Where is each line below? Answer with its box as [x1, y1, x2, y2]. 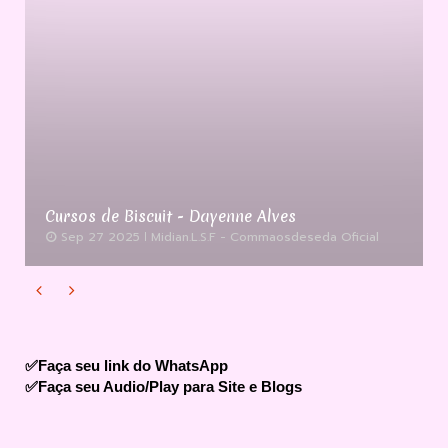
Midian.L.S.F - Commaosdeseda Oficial [151, 227, 379, 246]
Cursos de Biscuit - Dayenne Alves [45, 204, 296, 227]
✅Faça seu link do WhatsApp [25, 356, 228, 374]
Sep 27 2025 [57, 227, 140, 246]
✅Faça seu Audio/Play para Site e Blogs [25, 377, 302, 395]
